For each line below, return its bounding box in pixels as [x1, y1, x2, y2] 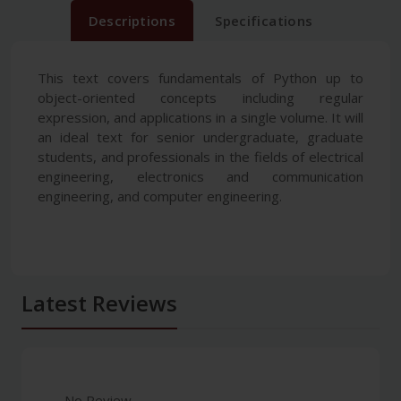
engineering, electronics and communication [38, 167, 363, 186]
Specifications [215, 12, 313, 30]
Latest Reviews [21, 288, 177, 319]
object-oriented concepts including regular [38, 89, 363, 107]
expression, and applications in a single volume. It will [38, 108, 363, 127]
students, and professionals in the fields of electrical [38, 148, 363, 166]
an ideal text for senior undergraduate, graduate [38, 128, 363, 147]
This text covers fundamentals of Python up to [38, 69, 363, 88]
